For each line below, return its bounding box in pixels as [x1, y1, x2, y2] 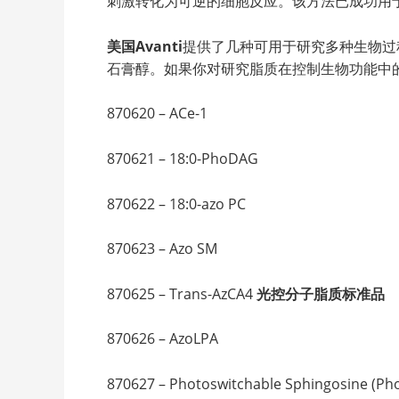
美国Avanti [107, 36, 183, 56]
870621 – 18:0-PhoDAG [107, 148, 258, 168]
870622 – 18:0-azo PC [107, 193, 246, 214]
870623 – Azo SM [107, 239, 217, 259]
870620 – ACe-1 [107, 103, 208, 124]
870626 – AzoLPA [107, 329, 218, 349]
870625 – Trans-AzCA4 [107, 283, 256, 304]
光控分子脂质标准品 [256, 283, 385, 304]
